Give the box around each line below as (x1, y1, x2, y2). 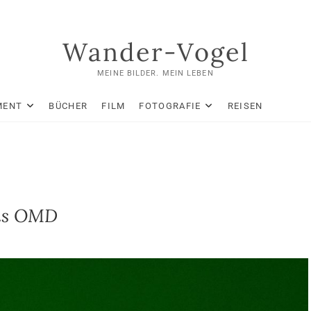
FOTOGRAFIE (139, 101, 201, 111)
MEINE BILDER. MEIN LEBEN (97, 69, 214, 78)
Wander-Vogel (62, 36, 249, 68)
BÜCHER (49, 101, 88, 111)
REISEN (227, 101, 263, 111)
